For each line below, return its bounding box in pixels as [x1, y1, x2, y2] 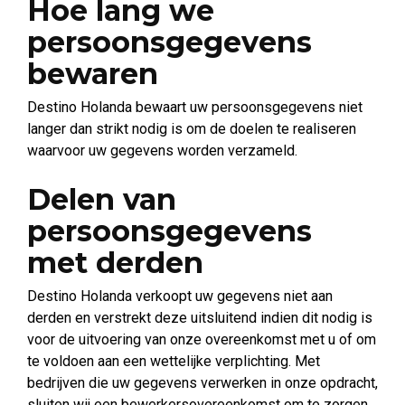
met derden [27, 245, 203, 280]
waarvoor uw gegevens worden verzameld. [27, 142, 297, 159]
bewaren [27, 56, 158, 91]
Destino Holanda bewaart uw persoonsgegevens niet [27, 99, 363, 116]
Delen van [27, 182, 176, 217]
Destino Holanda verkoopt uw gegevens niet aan [27, 287, 333, 305]
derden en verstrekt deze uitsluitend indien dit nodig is [27, 309, 372, 326]
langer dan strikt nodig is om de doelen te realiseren [27, 120, 356, 137]
